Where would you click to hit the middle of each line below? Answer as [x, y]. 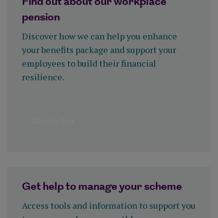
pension [41, 17]
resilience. [43, 77]
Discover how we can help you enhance [100, 36]
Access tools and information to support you [109, 206]
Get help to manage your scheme [102, 187]
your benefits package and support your [99, 50]
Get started [53, 122]
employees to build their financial [89, 63]
